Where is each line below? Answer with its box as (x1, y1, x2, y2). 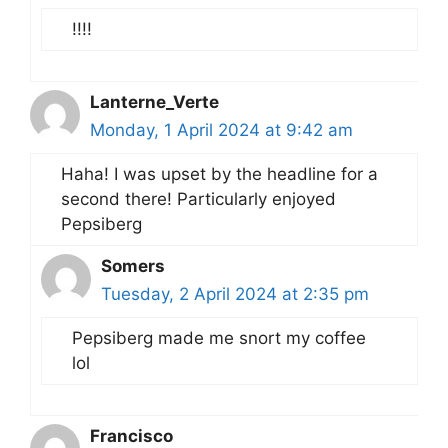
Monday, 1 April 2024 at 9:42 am (90, 119, 353, 140)
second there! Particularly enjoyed (61, 188, 336, 209)
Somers (101, 255, 165, 276)
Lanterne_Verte (90, 91, 219, 112)
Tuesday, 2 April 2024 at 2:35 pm (101, 283, 369, 304)
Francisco (90, 425, 173, 446)
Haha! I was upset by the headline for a (61, 163, 378, 184)
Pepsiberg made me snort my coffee (72, 327, 366, 348)
